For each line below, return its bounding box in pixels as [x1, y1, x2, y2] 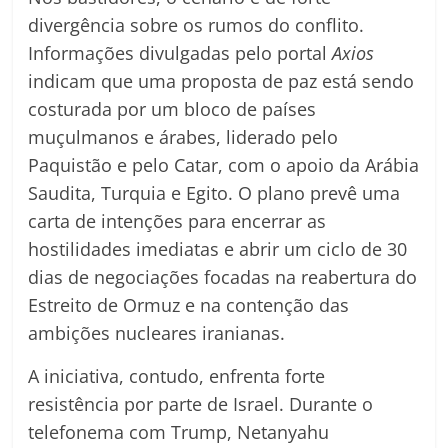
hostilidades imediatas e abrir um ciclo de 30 [28, 237, 408, 262]
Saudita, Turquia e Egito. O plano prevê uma [28, 181, 401, 206]
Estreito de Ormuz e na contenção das [28, 293, 350, 318]
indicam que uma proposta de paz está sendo [28, 69, 415, 94]
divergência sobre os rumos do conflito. [28, 13, 365, 38]
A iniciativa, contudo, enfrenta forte [28, 364, 326, 389]
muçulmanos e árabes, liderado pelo [28, 125, 339, 150]
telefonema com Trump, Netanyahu [28, 420, 330, 445]
